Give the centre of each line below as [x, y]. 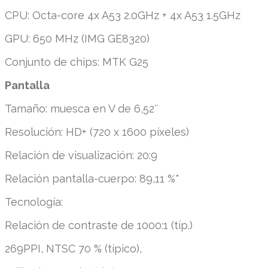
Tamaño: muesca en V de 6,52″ [82, 108]
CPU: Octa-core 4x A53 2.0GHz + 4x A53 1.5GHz [123, 15]
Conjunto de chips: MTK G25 [77, 62]
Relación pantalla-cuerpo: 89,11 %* [92, 178]
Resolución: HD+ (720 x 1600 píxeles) [97, 132]
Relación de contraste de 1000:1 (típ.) [99, 225]
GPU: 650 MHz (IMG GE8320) [77, 38]
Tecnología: [34, 202]
